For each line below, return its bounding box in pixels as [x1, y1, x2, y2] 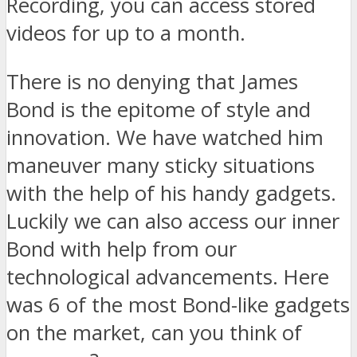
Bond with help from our [6, 234, 237, 263]
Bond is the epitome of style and [6, 95, 311, 124]
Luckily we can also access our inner [6, 206, 339, 235]
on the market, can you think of [6, 318, 302, 347]
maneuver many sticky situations [6, 151, 315, 179]
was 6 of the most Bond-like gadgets [6, 290, 350, 319]
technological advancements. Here [6, 262, 329, 291]
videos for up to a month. [6, 19, 245, 47]
